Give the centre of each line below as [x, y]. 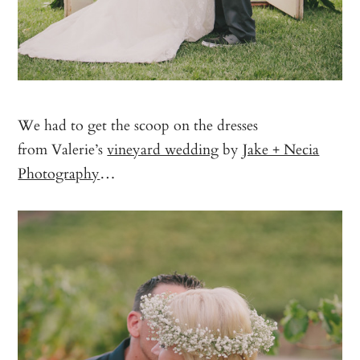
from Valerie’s [63, 149]
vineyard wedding [163, 149]
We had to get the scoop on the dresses [138, 125]
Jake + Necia [281, 149]
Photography [59, 173]
